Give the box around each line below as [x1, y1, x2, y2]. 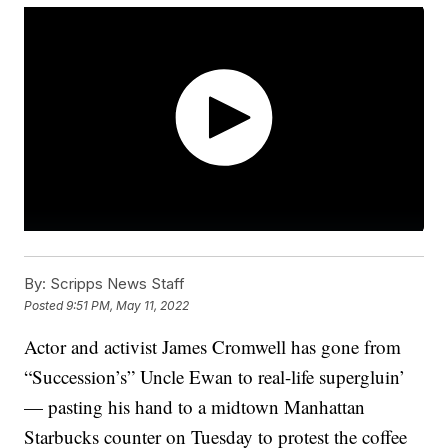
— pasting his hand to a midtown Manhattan [24, 394, 366, 420]
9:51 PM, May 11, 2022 [66, 297, 190, 313]
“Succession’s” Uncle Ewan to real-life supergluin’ [24, 364, 406, 390]
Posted [24, 297, 67, 313]
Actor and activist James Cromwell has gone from [24, 334, 402, 360]
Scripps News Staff [46, 274, 186, 294]
